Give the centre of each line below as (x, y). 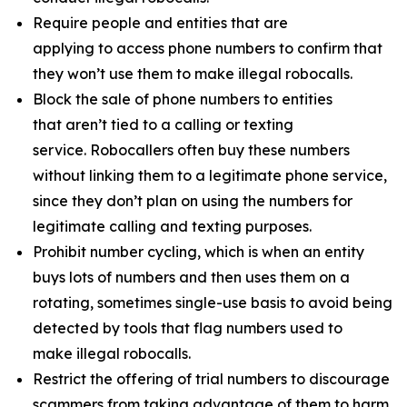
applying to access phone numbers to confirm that (208, 48)
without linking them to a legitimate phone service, (210, 175)
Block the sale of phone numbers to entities (183, 99)
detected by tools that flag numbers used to (188, 328)
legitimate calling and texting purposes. (176, 226)
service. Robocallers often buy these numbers (191, 150)
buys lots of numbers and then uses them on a (191, 277)
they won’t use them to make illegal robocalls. (194, 74)
